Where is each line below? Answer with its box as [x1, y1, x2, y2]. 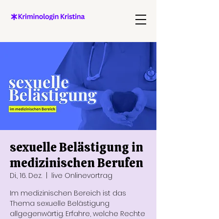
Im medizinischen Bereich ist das [10, 188, 126, 198]
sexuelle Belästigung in [10, 139, 143, 155]
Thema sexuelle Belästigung [10, 198, 109, 208]
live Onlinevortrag [51, 171, 112, 180]
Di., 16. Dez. [10, 171, 42, 180]
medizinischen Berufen [10, 155, 143, 171]
